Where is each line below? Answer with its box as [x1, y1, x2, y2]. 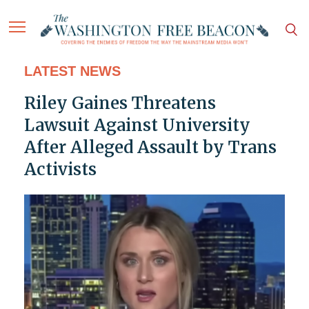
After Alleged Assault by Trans [23, 137, 277, 159]
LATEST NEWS [23, 63, 121, 79]
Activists [23, 159, 97, 181]
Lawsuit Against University [23, 114, 250, 137]
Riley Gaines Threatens [23, 92, 216, 114]
